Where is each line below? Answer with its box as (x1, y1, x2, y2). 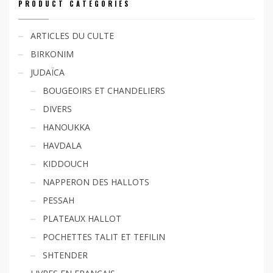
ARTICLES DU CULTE (30, 29, 114, 41)
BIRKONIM (30, 48, 74, 60)
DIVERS (43, 102, 72, 115)
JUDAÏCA (30, 66, 65, 78)
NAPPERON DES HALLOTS (43, 175, 149, 188)
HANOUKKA (43, 121, 90, 133)
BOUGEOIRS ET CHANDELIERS (43, 84, 165, 96)
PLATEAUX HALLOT (43, 212, 121, 224)
